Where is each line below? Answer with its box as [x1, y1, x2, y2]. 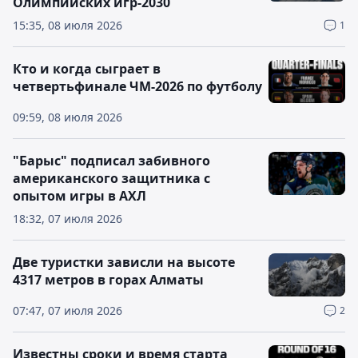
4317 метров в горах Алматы [13, 271, 204, 288]
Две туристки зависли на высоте [13, 253, 235, 271]
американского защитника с [13, 169, 210, 187]
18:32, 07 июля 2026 [13, 211, 122, 226]
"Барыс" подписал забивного [13, 152, 210, 169]
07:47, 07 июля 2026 [13, 303, 122, 318]
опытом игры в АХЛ [13, 187, 146, 205]
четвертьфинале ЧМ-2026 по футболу [13, 78, 262, 95]
